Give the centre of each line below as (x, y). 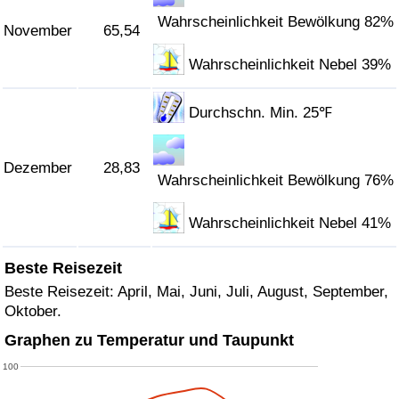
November (38, 31)
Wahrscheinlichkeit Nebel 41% (290, 224)
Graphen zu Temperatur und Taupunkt (149, 339)
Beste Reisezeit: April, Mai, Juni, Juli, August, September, (196, 291)
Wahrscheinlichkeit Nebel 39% (290, 65)
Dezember (38, 168)
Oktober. (33, 311)
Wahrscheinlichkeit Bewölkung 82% (276, 22)
